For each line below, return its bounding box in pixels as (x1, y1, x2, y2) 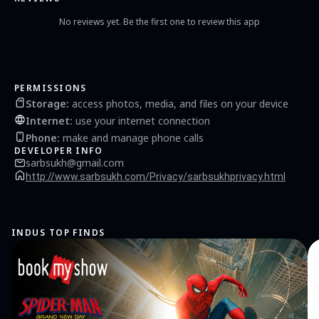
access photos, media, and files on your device (69, 96, 288, 110)
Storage (26, 96, 66, 110)
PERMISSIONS (14, 82, 87, 94)
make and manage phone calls (60, 130, 204, 145)
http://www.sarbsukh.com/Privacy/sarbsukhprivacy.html (26, 171, 286, 182)
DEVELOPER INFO (14, 145, 103, 157)
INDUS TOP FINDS (11, 226, 105, 239)
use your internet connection (73, 113, 210, 127)
